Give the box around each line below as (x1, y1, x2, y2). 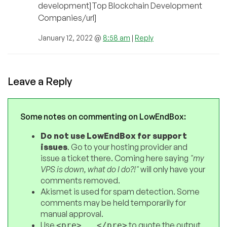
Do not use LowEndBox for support (41, 131, 187, 141)
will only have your (139, 164, 205, 175)
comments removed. (41, 175, 120, 186)
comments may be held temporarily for (41, 198, 186, 208)
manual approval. (41, 209, 103, 219)
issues (41, 142, 67, 153)
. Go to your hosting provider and (67, 142, 187, 153)
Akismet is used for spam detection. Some (41, 186, 200, 197)
